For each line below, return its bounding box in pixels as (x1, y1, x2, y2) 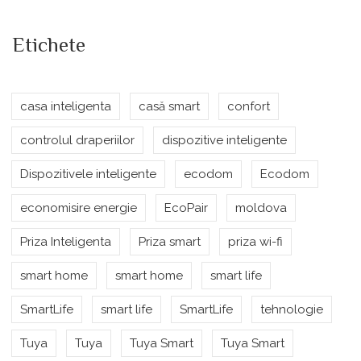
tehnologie (260, 302, 323, 317)
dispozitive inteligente (162, 133, 287, 148)
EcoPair (164, 201, 208, 216)
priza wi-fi (228, 234, 283, 250)
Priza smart (139, 234, 201, 250)
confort (227, 99, 270, 114)
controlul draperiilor (20, 133, 135, 148)
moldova (235, 201, 287, 216)
